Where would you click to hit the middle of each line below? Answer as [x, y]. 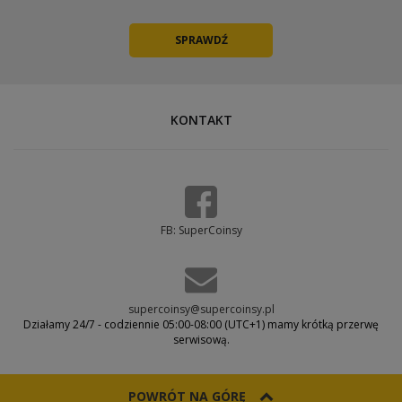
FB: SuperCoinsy [201, 230]
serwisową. [201, 340]
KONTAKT [201, 120]
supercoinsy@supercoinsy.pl [201, 309]
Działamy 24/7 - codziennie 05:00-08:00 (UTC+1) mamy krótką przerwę [201, 324]
